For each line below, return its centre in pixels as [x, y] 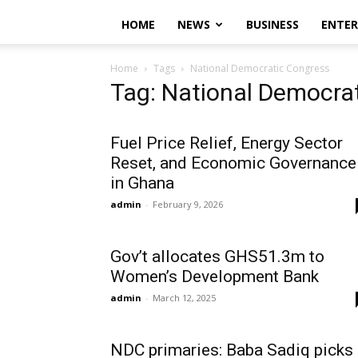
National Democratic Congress [260, 68]
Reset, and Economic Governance [233, 163]
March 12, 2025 [184, 298]
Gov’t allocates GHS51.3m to [217, 257]
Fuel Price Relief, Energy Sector [227, 143]
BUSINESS [272, 24]
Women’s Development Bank [215, 276]
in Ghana [142, 183]
